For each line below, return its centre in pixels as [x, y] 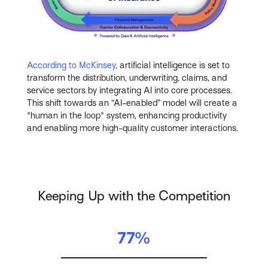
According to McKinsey [71, 65]
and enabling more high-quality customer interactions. [133, 128]
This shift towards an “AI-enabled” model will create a [133, 103]
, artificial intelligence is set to [173, 65]
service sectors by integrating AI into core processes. [130, 90]
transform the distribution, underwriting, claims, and [127, 77]
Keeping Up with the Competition [134, 196]
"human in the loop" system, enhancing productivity [127, 115]
